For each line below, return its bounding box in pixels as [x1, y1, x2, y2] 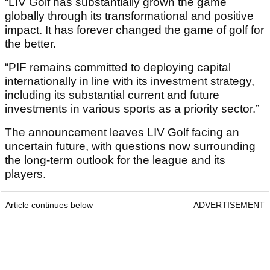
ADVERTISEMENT [193, 200, 265, 210]
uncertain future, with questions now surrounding [5, 140, 256, 153]
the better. [5, 37, 56, 51]
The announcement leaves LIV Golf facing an [5, 126, 239, 139]
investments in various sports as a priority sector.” [5, 102, 259, 116]
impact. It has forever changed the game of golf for [5, 24, 264, 37]
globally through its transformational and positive [5, 10, 254, 23]
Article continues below [5, 200, 93, 210]
